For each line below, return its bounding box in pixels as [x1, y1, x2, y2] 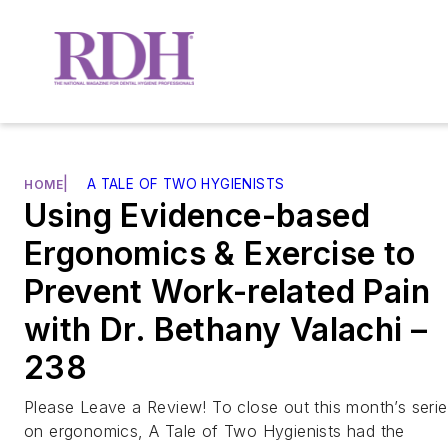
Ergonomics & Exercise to [24, 233, 416, 273]
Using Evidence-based [24, 195, 370, 235]
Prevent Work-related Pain [24, 271, 430, 311]
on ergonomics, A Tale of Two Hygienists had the [24, 420, 405, 441]
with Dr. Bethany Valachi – [24, 309, 428, 349]
